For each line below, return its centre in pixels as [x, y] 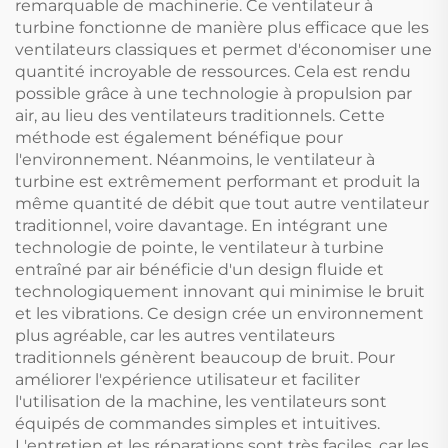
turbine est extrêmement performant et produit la [217, 182]
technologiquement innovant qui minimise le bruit [220, 292]
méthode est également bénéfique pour [179, 138]
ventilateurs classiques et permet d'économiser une [223, 50]
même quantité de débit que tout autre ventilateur [222, 204]
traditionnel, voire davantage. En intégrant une [201, 226]
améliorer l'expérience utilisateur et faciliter [187, 380]
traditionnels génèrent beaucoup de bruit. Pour [205, 358]
